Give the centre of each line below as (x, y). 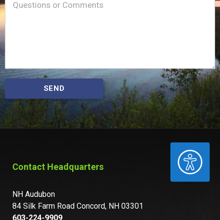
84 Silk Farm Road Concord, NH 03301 (78, 206)
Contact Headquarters (58, 166)
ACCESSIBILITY (152, 156)
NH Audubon (34, 194)
